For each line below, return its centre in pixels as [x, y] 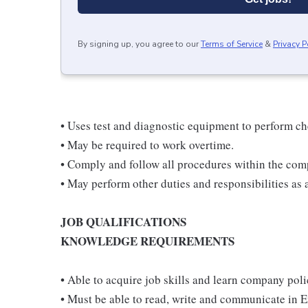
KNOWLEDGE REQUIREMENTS [147, 241]
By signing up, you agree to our [138, 44]
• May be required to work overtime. [147, 145]
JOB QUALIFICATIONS [123, 222]
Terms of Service [232, 44]
